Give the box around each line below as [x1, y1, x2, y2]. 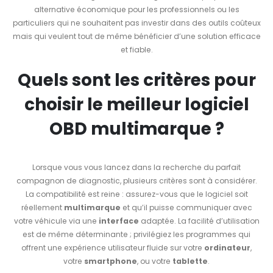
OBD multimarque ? [49, 116, 224, 141]
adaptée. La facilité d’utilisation [138, 215, 260, 226]
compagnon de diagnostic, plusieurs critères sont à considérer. [16, 175, 257, 186]
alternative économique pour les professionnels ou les [34, 4, 239, 15]
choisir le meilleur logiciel [24, 92, 249, 116]
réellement [21, 202, 64, 213]
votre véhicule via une [13, 215, 99, 226]
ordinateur [204, 242, 250, 253]
